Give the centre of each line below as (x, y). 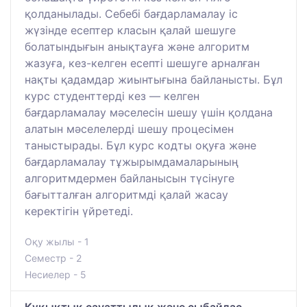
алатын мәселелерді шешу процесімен (129, 128)
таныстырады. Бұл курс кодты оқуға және (140, 145)
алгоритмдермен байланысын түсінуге (130, 178)
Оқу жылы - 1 (57, 241)
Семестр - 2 (53, 258)
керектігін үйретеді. (79, 211)
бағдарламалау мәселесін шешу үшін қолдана (149, 112)
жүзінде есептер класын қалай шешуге (130, 30)
